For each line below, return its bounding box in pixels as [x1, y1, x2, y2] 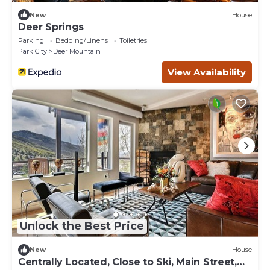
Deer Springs [18, 21, 84, 33]
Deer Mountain [53, 47, 101, 56]
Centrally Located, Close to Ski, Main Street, [18, 256, 237, 268]
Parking [18, 36, 44, 45]
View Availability [168, 66, 246, 78]
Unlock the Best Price [20, 219, 144, 233]
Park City [18, 47, 47, 56]
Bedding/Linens [55, 36, 108, 45]
